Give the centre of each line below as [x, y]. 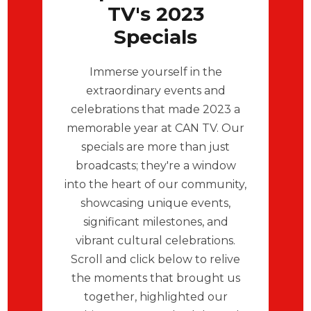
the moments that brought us [155, 278]
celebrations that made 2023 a [155, 109]
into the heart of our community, [155, 184]
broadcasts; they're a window [155, 165]
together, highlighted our [155, 296]
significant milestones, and [155, 221]
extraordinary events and [155, 90]
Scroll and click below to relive [155, 259]
